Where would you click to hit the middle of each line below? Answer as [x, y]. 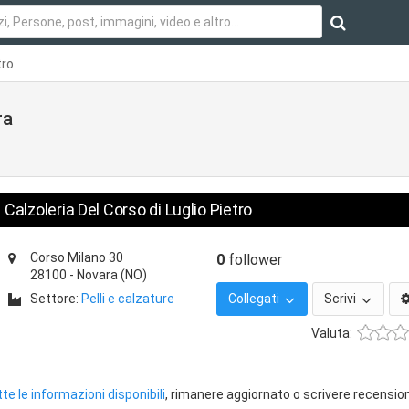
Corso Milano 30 [77, 257]
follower [253, 260]
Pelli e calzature [128, 299]
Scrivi [341, 299]
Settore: [56, 299]
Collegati [255, 299]
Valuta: [332, 333]
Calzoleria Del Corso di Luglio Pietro [129, 210]
